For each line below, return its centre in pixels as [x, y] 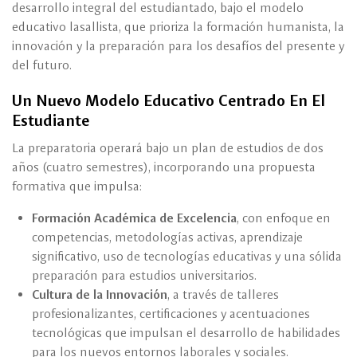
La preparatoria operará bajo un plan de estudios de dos [168, 148]
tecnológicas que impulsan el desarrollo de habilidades [186, 333]
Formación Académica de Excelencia [134, 218]
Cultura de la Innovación [100, 295]
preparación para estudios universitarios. [144, 276]
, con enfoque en [284, 218]
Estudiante [51, 121]
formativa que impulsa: [77, 186]
